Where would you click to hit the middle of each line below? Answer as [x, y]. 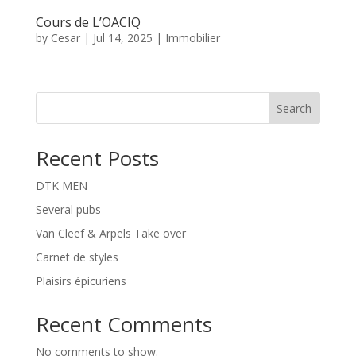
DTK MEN [61, 186]
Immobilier [192, 38]
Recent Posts [97, 159]
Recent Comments [124, 325]
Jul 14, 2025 [122, 38]
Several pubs [68, 210]
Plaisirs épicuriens [81, 281]
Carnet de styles [77, 257]
